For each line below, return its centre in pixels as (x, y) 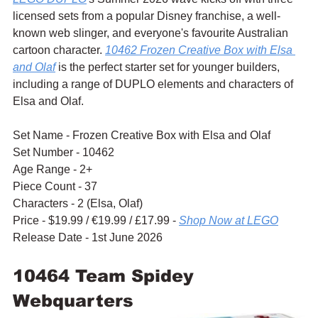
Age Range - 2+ (53, 170)
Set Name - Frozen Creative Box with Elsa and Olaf (142, 136)
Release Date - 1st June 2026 (88, 238)
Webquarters (73, 301)
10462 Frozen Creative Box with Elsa (200, 50)
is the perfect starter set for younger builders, (169, 67)
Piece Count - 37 (55, 187)
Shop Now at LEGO (229, 221)
